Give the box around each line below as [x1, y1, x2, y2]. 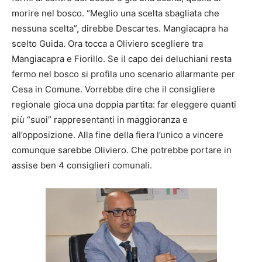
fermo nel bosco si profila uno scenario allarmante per [12, 68, 235, 80]
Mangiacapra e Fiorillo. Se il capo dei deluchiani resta [12, 53, 232, 64]
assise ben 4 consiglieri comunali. [12, 159, 152, 171]
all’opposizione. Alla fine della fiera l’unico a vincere [12, 129, 223, 140]
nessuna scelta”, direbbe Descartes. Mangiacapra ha [12, 22, 228, 34]
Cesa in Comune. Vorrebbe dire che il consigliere [12, 83, 215, 95]
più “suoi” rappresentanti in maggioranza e [12, 113, 188, 125]
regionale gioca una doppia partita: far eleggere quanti [12, 98, 236, 110]
